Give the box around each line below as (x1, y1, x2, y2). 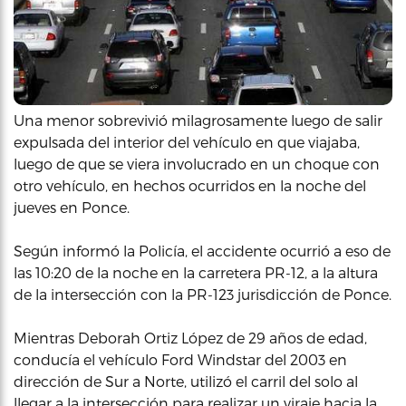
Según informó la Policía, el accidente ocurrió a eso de (14, 241, 391, 259)
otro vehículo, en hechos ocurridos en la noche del (14, 176, 366, 194)
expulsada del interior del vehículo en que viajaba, (14, 132, 360, 150)
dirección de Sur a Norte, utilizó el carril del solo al (14, 372, 358, 390)
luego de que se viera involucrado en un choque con (14, 154, 380, 172)
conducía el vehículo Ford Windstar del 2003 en (14, 350, 347, 368)
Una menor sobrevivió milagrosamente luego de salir (14, 111, 382, 129)
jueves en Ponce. (14, 198, 130, 216)
